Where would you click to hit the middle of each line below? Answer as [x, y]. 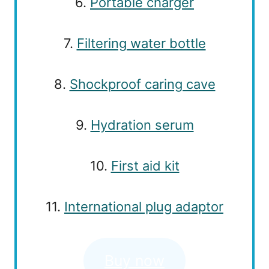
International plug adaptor [144, 206]
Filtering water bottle [141, 43]
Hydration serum [142, 125]
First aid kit [145, 165]
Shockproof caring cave [142, 84]
